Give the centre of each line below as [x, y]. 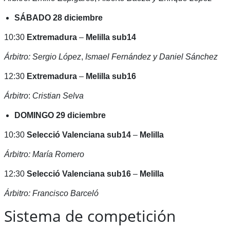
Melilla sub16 [111, 76]
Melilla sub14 [111, 37]
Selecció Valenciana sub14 [79, 135]
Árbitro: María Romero [44, 155]
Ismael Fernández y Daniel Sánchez [151, 57]
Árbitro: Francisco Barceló [51, 194]
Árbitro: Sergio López [42, 57]
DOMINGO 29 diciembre [60, 116]
